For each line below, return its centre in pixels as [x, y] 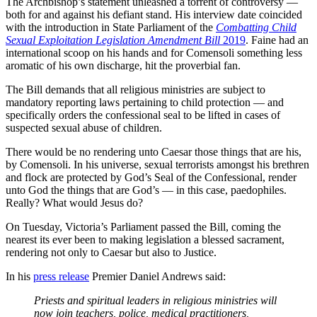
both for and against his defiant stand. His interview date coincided [154, 15]
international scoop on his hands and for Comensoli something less [154, 53]
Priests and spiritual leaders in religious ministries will [155, 301]
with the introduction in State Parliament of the [111, 28]
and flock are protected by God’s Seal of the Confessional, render [151, 178]
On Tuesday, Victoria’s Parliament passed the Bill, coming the [143, 227]
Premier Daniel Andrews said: [159, 277]
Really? [23, 203]
